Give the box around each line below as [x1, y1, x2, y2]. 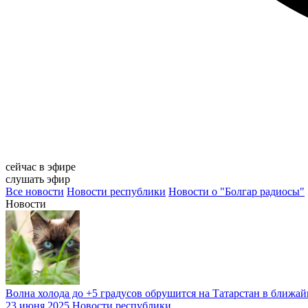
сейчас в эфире [5, 161, 76, 173]
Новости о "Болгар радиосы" [168, 186, 305, 198]
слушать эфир [5, 173, 70, 186]
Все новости [5, 186, 64, 198]
